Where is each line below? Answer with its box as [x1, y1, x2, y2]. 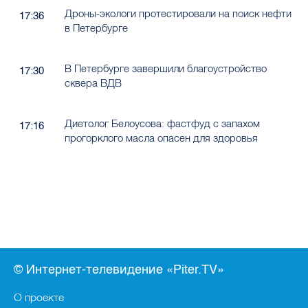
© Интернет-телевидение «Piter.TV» [14, 262, 224, 277]
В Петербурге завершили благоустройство [64, 62, 267, 76]
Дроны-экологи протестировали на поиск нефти [64, 7, 291, 21]
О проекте [14, 290, 64, 304]
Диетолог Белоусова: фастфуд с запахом [64, 117, 260, 131]
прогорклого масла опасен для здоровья [64, 131, 258, 145]
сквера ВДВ [64, 76, 122, 90]
